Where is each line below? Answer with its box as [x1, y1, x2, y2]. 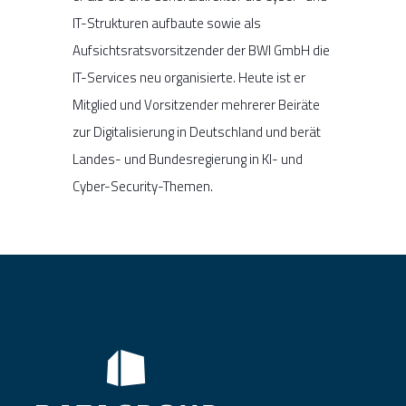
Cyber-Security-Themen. [72, 175, 213, 197]
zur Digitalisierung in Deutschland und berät [72, 121, 321, 142]
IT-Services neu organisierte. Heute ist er [72, 66, 305, 88]
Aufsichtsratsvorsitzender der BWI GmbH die [72, 39, 330, 61]
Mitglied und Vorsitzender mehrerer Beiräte [72, 93, 320, 115]
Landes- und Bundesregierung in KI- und [72, 148, 303, 169]
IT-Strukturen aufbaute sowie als [72, 12, 261, 34]
